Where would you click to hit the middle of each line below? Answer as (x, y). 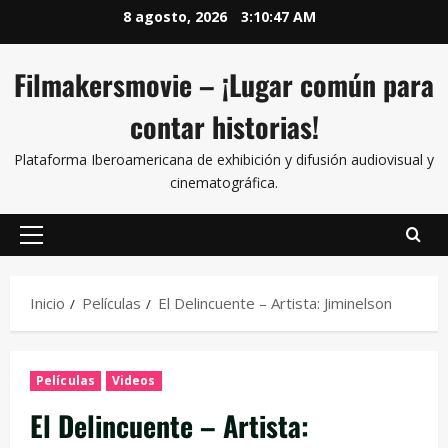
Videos (133, 380)
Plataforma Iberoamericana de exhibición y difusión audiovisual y (224, 159)
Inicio (47, 303)
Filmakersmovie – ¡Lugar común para (224, 84)
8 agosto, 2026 (176, 16)
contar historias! (224, 126)
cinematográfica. (224, 182)
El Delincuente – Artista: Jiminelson (275, 303)
